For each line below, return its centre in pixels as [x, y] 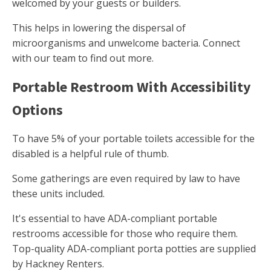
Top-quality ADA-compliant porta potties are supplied [134, 249]
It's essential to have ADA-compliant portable [115, 219]
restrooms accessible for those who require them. [125, 234]
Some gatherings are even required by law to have [126, 179]
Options [38, 110]
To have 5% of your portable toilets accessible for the [133, 139]
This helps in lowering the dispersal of [99, 28]
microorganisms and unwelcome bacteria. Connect [126, 43]
